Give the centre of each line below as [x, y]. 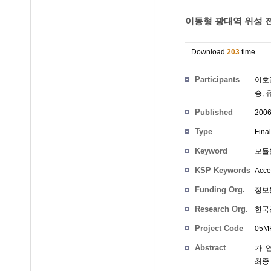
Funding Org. [220, 190]
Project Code [219, 228]
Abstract [210, 248]
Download [209, 52]
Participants [217, 80]
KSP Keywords [223, 170]
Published [214, 112]
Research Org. [221, 209]
